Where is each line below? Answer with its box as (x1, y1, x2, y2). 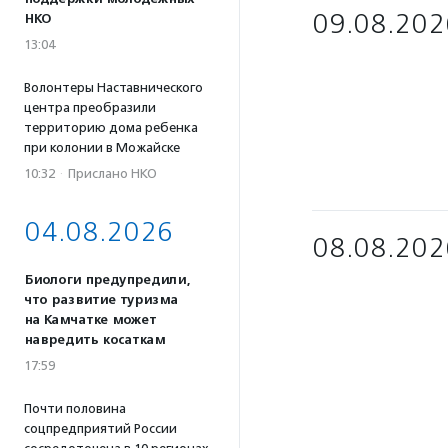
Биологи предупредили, (24, 272, 190, 288)
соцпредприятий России (24, 421, 177, 436)
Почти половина (24, 401, 126, 416)
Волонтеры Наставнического (24, 80, 203, 95)
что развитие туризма (24, 292, 178, 308)
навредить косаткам (24, 332, 165, 348)
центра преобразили (24, 100, 156, 115)
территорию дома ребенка (24, 120, 198, 135)
